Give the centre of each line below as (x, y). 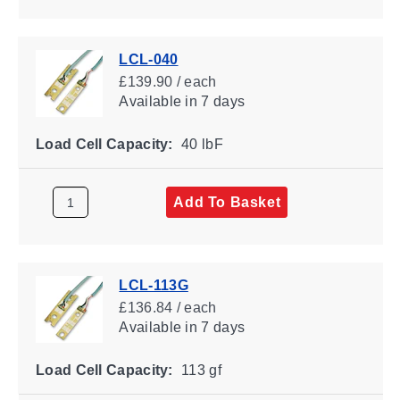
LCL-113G (153, 285)
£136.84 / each (167, 307)
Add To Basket (226, 202)
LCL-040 (148, 59)
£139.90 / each (167, 81)
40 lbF (200, 144)
